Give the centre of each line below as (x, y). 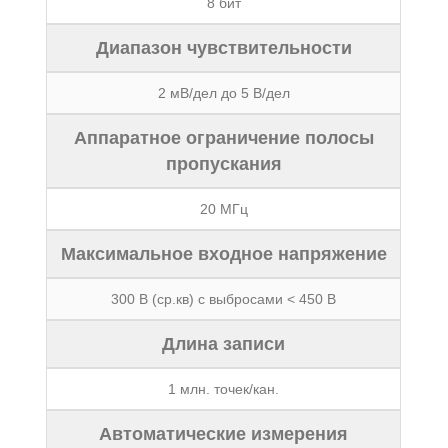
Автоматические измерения (224, 434)
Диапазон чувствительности (223, 48)
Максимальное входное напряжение (223, 254)
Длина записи (224, 344)
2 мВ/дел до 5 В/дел (223, 93)
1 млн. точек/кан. (224, 389)
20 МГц (223, 209)
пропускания (223, 164)
